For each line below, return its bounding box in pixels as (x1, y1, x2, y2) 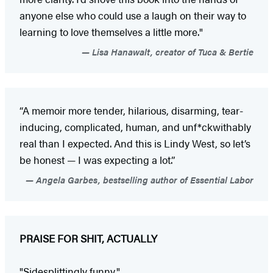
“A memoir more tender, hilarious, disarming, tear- (19, 103, 243, 118)
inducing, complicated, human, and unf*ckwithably (19, 119, 251, 135)
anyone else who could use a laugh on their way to (19, 8, 246, 23)
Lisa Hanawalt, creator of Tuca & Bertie (90, 45, 253, 58)
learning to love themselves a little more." (19, 24, 203, 40)
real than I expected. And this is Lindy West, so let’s (19, 136, 250, 151)
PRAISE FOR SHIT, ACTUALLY (19, 231, 157, 246)
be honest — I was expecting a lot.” (19, 152, 175, 168)
